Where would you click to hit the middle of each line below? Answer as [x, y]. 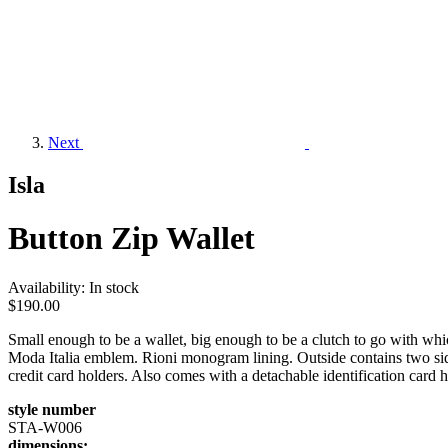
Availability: [46, 287]
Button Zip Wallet [131, 238]
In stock [114, 287]
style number [52, 409]
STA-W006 [45, 427]
